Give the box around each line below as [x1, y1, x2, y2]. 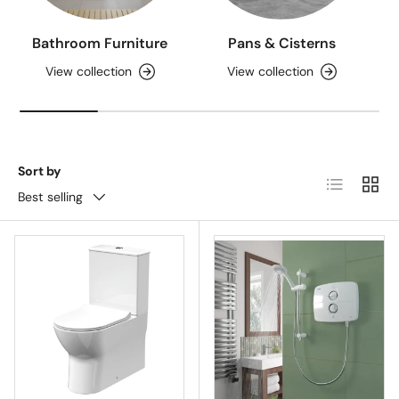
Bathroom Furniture [32, 33, 167, 53]
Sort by [18, 163, 61, 180]
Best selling [18, 189, 83, 206]
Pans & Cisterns [227, 33, 336, 53]
